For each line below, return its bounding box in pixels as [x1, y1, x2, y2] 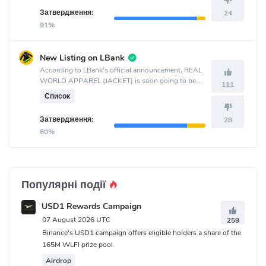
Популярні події [21, 178, 109, 192]
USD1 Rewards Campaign [42, 201, 141, 213]
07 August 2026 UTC [42, 215, 110, 225]
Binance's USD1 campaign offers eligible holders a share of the [42, 227, 241, 237]
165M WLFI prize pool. [42, 239, 115, 249]
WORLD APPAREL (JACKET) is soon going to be [40, 76, 196, 86]
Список [45, 91, 70, 102]
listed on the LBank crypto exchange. [40, 87, 156, 97]
